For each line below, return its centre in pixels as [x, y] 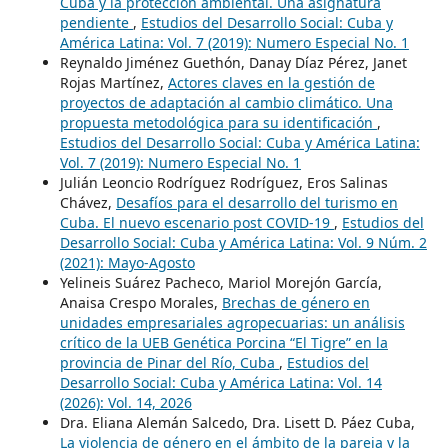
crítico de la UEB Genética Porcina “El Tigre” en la [223, 342]
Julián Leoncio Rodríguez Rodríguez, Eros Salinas [223, 182]
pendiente [96, 22]
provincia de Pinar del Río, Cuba [169, 362]
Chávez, [87, 202]
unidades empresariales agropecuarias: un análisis [232, 322]
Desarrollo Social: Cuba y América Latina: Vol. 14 [220, 382]
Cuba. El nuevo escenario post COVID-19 [196, 222]
